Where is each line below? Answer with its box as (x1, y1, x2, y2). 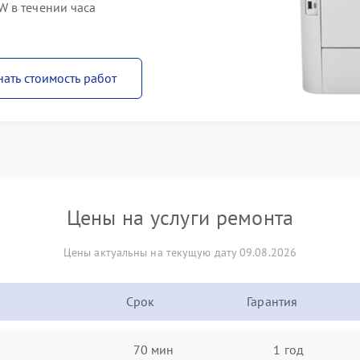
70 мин (133, 341, 174, 358)
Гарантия (247, 293, 298, 309)
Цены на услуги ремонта (66, 204, 294, 231)
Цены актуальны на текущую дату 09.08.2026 (63, 245, 297, 260)
